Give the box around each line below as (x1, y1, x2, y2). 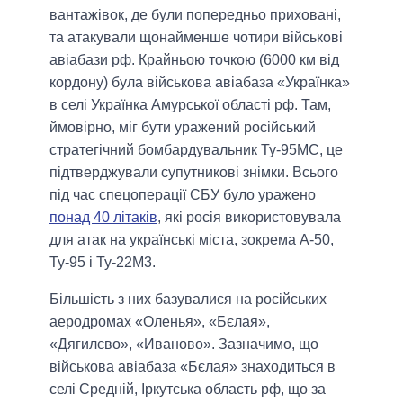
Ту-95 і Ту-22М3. (49, 255, 156, 271)
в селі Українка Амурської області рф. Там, (49, 97, 331, 113)
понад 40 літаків (49, 210, 157, 226)
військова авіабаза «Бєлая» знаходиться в (49, 359, 336, 375)
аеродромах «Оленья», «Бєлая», (49, 314, 270, 330)
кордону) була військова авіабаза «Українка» (49, 75, 350, 91)
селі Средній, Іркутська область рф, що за (49, 381, 326, 398)
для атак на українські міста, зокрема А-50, (49, 232, 334, 248)
